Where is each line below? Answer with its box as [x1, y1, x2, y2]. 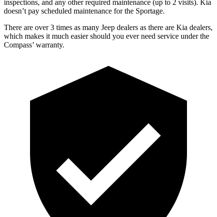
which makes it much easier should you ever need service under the [4, 31, 209, 40]
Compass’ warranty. [4, 40, 64, 49]
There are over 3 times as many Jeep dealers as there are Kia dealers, [4, 23, 213, 31]
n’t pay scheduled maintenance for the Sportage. [18, 6, 165, 15]
